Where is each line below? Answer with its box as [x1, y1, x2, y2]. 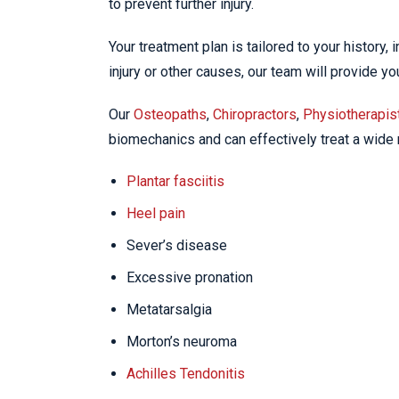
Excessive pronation [126, 269, 253, 287]
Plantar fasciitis [126, 173, 224, 191]
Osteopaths [134, 106, 207, 124]
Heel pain [126, 205, 185, 223]
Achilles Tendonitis [126, 365, 245, 383]
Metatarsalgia [126, 301, 212, 319]
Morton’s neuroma [126, 333, 237, 351]
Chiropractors [213, 106, 297, 124]
